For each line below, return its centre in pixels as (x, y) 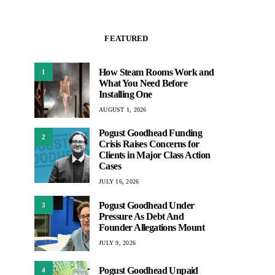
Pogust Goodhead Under (147, 205)
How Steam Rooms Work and (157, 72)
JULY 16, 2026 (119, 182)
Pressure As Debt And (141, 216)
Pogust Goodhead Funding (151, 133)
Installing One (126, 94)
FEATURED (126, 39)
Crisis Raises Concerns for (149, 144)
